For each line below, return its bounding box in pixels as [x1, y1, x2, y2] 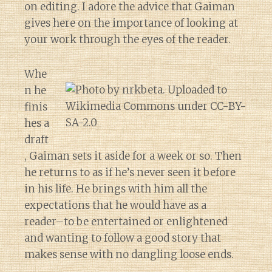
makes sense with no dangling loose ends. [24, 248, 234, 261]
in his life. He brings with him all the [24, 182, 207, 195]
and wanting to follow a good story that [24, 231, 221, 245]
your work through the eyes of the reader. [24, 33, 231, 46]
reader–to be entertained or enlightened [24, 215, 228, 228]
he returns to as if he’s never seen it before [24, 166, 236, 179]
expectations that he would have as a [24, 199, 206, 212]
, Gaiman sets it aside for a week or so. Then [24, 149, 242, 163]
